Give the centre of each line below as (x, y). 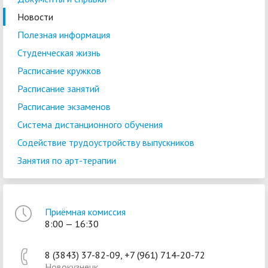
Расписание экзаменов (64, 106)
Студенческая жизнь (59, 53)
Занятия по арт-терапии (67, 160)
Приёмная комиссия (85, 212)
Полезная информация (64, 35)
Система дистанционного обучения (90, 124)
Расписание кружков (59, 71)
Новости (35, 17)
